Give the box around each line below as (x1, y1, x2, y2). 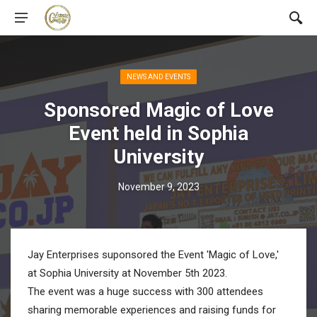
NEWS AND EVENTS (127, 73, 190, 81)
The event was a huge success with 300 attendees (28, 285, 263, 298)
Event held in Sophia (69, 122, 248, 145)
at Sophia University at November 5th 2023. (28, 267, 227, 279)
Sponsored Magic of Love (43, 98, 274, 122)
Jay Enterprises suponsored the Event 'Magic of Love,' (28, 248, 279, 261)
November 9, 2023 (117, 181, 200, 192)
